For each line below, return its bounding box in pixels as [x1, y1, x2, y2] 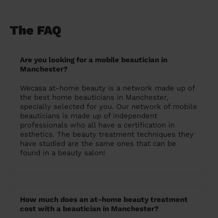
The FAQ [10, 23, 61, 38]
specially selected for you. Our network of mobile [20, 102, 197, 111]
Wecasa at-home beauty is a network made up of [20, 84, 195, 93]
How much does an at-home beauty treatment [20, 195, 188, 204]
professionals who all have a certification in [20, 121, 175, 130]
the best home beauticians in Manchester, [20, 93, 168, 102]
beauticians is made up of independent [20, 111, 157, 121]
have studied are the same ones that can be [20, 139, 176, 148]
